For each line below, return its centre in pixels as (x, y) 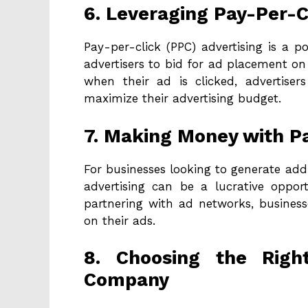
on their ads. (120, 220)
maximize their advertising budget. (183, 99)
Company (126, 280)
